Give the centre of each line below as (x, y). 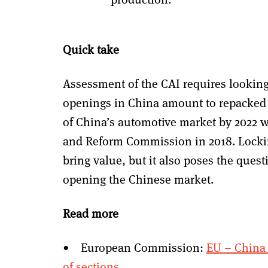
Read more (91, 213)
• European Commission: (135, 247)
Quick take (91, 49)
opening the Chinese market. (138, 179)
